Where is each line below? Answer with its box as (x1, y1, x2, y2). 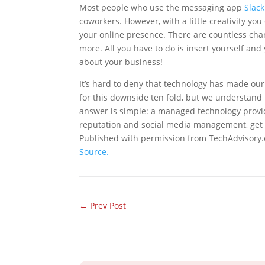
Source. (79, 146, 109, 158)
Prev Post (90, 199, 127, 211)
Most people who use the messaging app (79, 2, 245, 14)
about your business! (79, 56, 163, 68)
